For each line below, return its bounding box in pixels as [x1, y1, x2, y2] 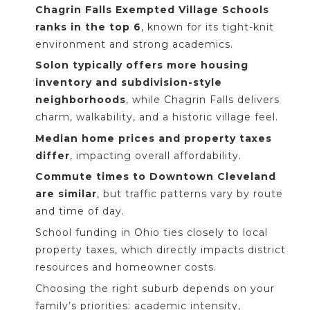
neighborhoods [35, 93, 126, 107]
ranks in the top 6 [35, 20, 141, 33]
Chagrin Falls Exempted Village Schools [35, 3, 269, 16]
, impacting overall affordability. [70, 149, 241, 162]
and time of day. [35, 205, 125, 218]
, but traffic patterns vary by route [97, 188, 283, 201]
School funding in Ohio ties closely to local [35, 226, 268, 239]
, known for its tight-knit [141, 20, 274, 33]
